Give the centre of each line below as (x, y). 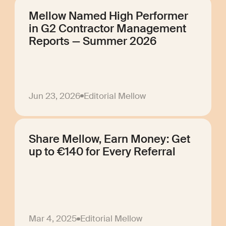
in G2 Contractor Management (108, 29)
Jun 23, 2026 (55, 96)
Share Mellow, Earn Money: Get (110, 139)
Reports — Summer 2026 (93, 41)
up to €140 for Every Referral (102, 152)
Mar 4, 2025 (53, 219)
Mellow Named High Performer (109, 16)
